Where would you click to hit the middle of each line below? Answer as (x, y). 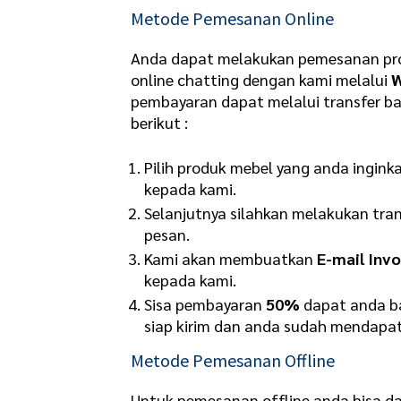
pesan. (167, 234)
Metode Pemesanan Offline (233, 360)
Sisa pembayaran (205, 303)
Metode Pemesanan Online (233, 19)
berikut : (160, 123)
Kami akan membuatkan (231, 258)
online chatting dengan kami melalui (261, 80)
